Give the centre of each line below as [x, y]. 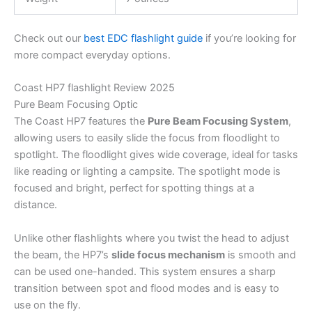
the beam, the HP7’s [63, 255]
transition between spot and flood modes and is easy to [147, 288]
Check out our [49, 38]
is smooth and [260, 255]
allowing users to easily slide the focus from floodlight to [147, 138]
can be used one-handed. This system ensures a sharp [145, 271]
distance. [36, 205]
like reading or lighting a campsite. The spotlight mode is [147, 172]
